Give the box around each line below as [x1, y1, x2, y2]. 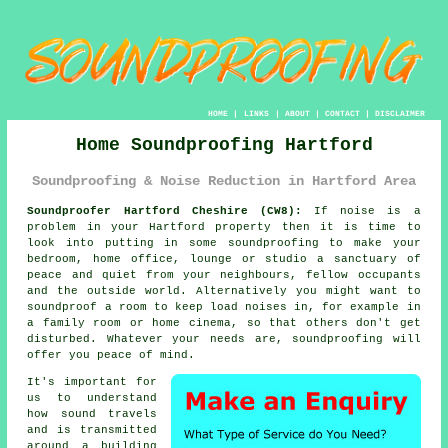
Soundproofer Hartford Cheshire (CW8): [27, 205, 302, 218]
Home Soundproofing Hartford [75, 134, 373, 155]
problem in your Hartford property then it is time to [27, 221, 421, 234]
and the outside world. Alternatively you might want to [27, 285, 421, 298]
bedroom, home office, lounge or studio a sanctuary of [27, 253, 421, 266]
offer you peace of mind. [27, 349, 196, 362]
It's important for [27, 376, 157, 389]
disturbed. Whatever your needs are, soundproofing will [27, 333, 421, 346]
